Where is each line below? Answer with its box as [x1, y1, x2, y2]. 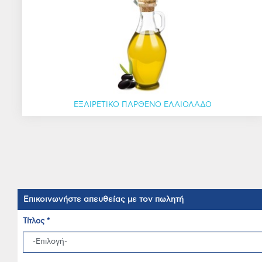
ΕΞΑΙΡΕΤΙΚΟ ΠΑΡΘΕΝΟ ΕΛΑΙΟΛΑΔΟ [74, 101, 212, 109]
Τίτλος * [23, 218, 50, 225]
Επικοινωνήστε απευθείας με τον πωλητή [23, 195, 184, 204]
